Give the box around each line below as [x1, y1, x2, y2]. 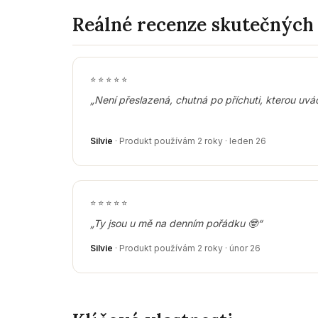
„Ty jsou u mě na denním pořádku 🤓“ [90, 216, 262, 229]
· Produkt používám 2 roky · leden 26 [113, 135, 266, 146]
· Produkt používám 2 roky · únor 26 [113, 242, 261, 253]
